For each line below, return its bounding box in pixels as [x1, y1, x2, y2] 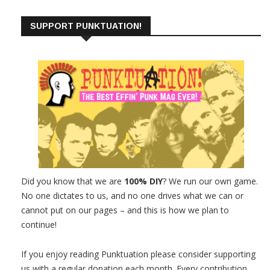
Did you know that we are [21, 175, 124, 187]
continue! [21, 218, 57, 230]
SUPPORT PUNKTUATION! [30, 20, 142, 31]
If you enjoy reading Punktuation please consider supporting [21, 248, 256, 260]
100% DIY [124, 175, 163, 187]
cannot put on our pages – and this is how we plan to [21, 204, 229, 216]
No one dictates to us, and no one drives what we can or [21, 189, 243, 201]
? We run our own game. [163, 175, 258, 187]
